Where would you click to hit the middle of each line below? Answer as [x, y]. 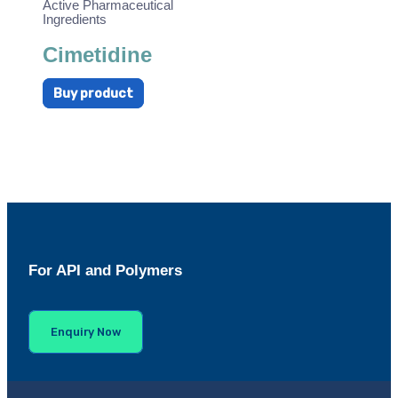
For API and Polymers [105, 270]
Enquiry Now [86, 331]
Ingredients [75, 19]
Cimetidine [97, 56]
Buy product [93, 93]
